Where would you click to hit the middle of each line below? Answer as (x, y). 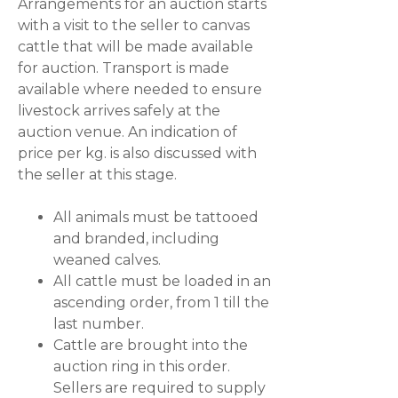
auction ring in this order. (142, 366)
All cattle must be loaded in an (162, 281)
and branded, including (136, 239)
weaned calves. (107, 260)
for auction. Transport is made (123, 68)
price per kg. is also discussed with (137, 153)
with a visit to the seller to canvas (134, 25)
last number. (99, 324)
